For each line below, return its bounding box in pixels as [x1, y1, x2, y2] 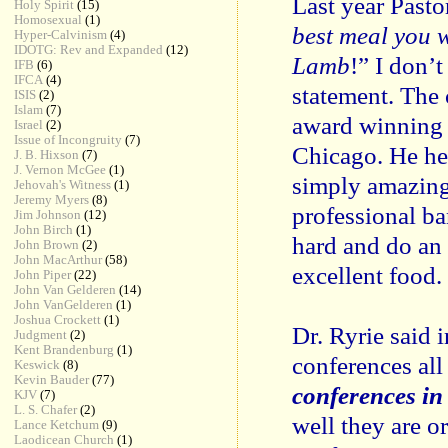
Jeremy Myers [14, 192, 90, 207]
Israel [14, 117, 44, 132]
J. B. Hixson [14, 147, 80, 162]
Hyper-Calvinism [14, 27, 108, 42]
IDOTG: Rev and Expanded [14, 42, 164, 57]
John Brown [14, 237, 80, 252]
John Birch [14, 222, 74, 237]
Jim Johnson [14, 207, 82, 222]
